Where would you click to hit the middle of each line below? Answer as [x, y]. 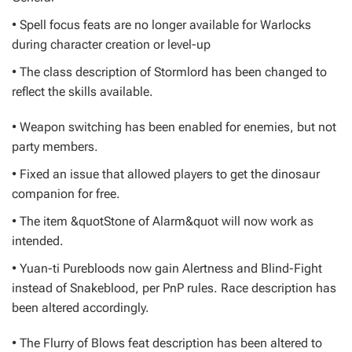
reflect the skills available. [82, 92]
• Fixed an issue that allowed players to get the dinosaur [166, 174]
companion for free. [66, 194]
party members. [55, 147]
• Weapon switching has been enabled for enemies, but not [174, 127]
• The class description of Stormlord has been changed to [169, 72]
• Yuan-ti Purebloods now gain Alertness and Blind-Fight [167, 268]
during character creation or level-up [111, 44]
